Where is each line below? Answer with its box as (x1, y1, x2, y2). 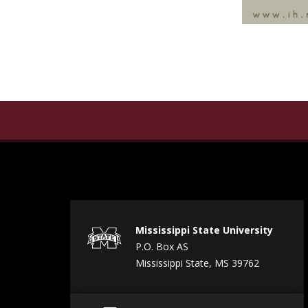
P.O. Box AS (135, 240, 188, 254)
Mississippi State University (135, 223, 273, 237)
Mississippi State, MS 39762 (135, 256, 259, 270)
